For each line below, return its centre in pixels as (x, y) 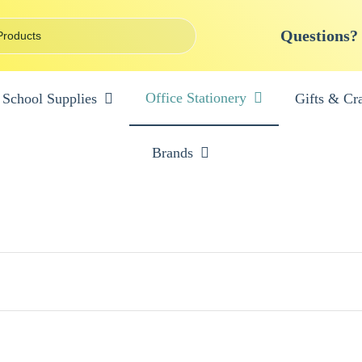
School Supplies (50, 99)
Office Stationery (196, 98)
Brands (173, 153)
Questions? (320, 36)
